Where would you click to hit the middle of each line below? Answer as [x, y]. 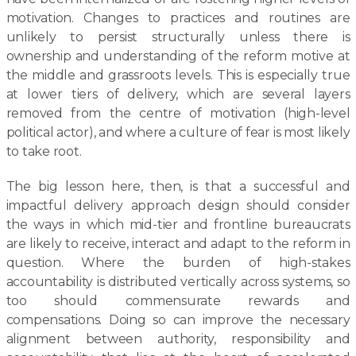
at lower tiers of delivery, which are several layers [178, 94]
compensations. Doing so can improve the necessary [178, 320]
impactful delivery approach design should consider [178, 205]
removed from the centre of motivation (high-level [178, 113]
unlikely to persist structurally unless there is [178, 37]
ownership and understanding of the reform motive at [178, 56]
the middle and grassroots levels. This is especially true [178, 75]
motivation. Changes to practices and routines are [178, 18]
